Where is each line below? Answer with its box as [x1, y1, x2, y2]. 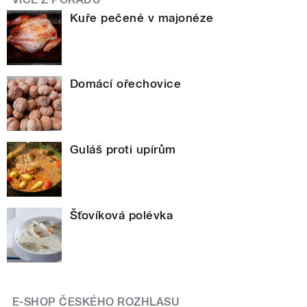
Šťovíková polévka [70, 208, 173, 222]
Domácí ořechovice [70, 76, 182, 90]
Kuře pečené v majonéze [70, 10, 214, 25]
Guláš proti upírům [70, 142, 176, 156]
